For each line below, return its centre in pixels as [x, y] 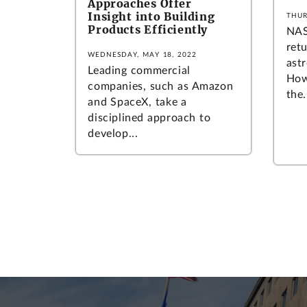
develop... [113, 133]
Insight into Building [151, 16]
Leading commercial [139, 70]
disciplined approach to [149, 118]
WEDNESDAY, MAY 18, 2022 [143, 54]
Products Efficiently [148, 29]
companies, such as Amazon [161, 86]
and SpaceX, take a [137, 102]
